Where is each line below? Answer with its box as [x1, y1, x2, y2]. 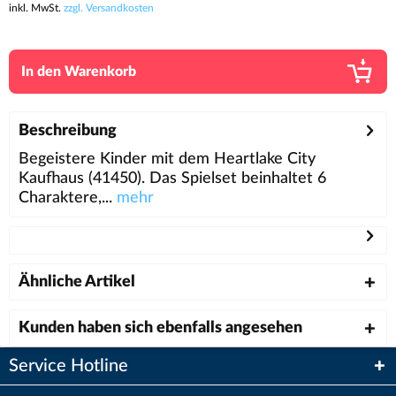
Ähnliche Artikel [19, 273, 135, 290]
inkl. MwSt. [9, 2, 64, 13]
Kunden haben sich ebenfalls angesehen [19, 319, 302, 336]
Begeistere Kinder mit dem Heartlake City [19, 150, 316, 167]
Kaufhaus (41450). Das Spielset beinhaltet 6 [19, 170, 326, 187]
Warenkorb [65, 64, 136, 79]
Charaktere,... [19, 189, 112, 206]
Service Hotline [9, 356, 128, 375]
